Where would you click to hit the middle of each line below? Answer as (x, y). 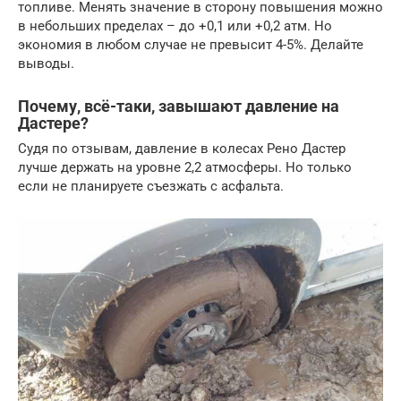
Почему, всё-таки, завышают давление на (179, 106)
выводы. (46, 63)
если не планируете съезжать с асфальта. (151, 186)
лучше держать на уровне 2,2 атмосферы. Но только (185, 167)
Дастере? (53, 123)
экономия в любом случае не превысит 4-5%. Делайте (191, 44)
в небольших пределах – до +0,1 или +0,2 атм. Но (175, 26)
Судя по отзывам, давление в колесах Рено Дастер (182, 148)
